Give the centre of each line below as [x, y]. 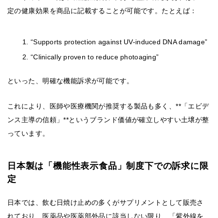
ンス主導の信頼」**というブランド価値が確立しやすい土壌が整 [108, 120]
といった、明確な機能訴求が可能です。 [71, 81]
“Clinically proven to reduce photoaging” [95, 57]
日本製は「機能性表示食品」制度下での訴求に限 [108, 166]
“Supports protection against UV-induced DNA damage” [119, 42]
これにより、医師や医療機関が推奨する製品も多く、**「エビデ [108, 106]
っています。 [28, 134]
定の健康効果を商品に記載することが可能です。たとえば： [102, 11]
